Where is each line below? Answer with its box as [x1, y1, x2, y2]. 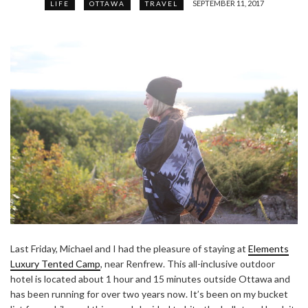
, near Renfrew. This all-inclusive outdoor [100, 257, 275, 269]
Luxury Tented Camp [10, 257, 100, 269]
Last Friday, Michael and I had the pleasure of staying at [10, 242, 248, 254]
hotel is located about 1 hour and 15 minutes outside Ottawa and [10, 272, 290, 285]
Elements [248, 242, 289, 254]
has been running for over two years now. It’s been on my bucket [10, 287, 288, 300]
